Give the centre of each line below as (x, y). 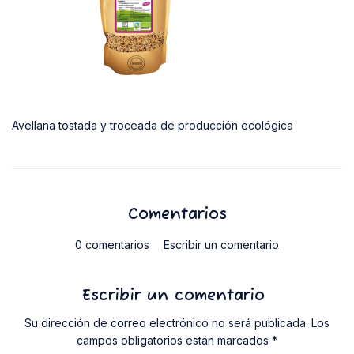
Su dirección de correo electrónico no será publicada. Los (177, 323)
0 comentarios (112, 245)
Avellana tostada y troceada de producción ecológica (153, 125)
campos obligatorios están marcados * (177, 340)
